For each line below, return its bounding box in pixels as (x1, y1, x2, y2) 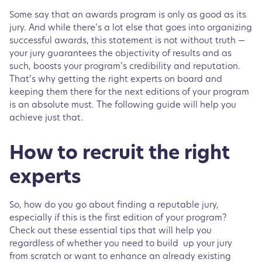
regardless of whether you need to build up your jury (9, 239, 232, 249)
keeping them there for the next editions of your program (9, 88, 249, 97)
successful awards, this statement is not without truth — (9, 36, 245, 46)
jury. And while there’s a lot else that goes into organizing (9, 23, 252, 33)
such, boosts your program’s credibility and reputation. (9, 62, 240, 71)
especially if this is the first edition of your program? (9, 213, 227, 223)
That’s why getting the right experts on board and (9, 75, 222, 84)
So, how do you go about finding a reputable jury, (9, 201, 219, 210)
